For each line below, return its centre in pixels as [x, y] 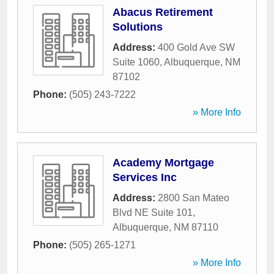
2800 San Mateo [194, 198]
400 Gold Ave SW [196, 47]
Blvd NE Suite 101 [153, 213]
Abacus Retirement [163, 12]
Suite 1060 [136, 62]
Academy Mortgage [163, 163]
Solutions [138, 27]
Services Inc [145, 177]
